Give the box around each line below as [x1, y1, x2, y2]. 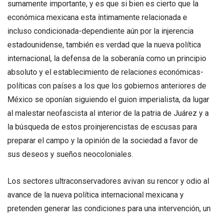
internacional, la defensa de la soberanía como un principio [7, 53, 206, 63]
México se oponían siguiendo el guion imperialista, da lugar [7, 94, 209, 104]
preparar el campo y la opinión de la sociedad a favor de [7, 135, 198, 145]
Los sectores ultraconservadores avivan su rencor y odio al [7, 176, 209, 186]
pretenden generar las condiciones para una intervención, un [7, 203, 211, 213]
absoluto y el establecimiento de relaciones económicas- [7, 67, 203, 77]
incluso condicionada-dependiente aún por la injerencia [7, 26, 194, 36]
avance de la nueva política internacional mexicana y [7, 190, 184, 199]
